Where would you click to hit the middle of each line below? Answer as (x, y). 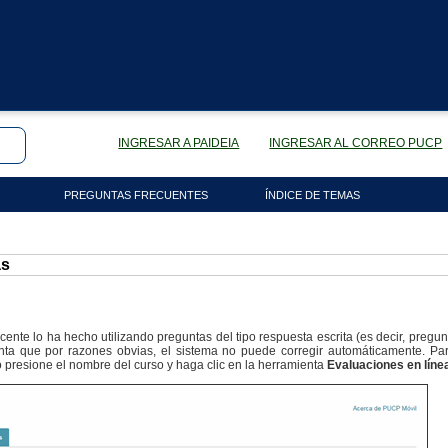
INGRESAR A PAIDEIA (179, 142)
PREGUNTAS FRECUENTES (135, 195)
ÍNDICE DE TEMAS (312, 195)
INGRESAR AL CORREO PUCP (356, 142)
